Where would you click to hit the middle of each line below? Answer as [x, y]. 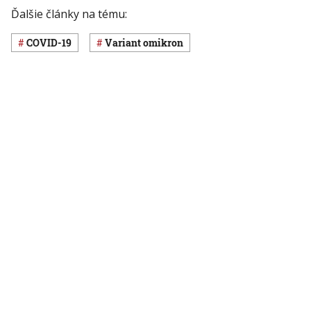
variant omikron [148, 43]
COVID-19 [52, 43]
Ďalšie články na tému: [69, 14]
